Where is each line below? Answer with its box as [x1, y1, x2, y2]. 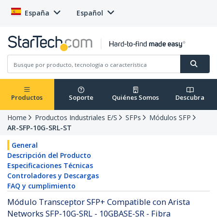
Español [77, 8, 103, 17]
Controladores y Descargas [7, 171, 99, 181]
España [25, 8, 49, 17]
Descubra [175, 93, 205, 102]
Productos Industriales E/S [35, 113, 117, 123]
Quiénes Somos [112, 93, 159, 102]
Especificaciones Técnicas [7, 161, 93, 170]
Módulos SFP [149, 113, 191, 123]
